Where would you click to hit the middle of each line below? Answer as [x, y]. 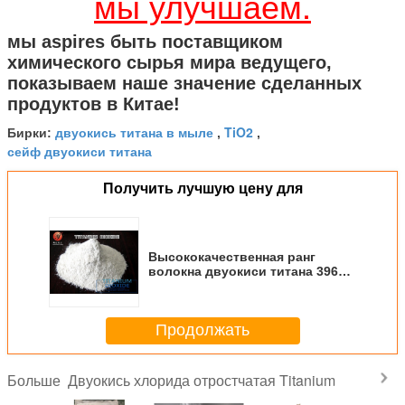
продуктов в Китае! [94, 104]
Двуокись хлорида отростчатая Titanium [202, 380]
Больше [38, 381]
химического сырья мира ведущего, [170, 62]
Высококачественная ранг [232, 256]
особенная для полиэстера [235, 285]
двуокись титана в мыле [134, 132]
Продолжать [202, 330]
